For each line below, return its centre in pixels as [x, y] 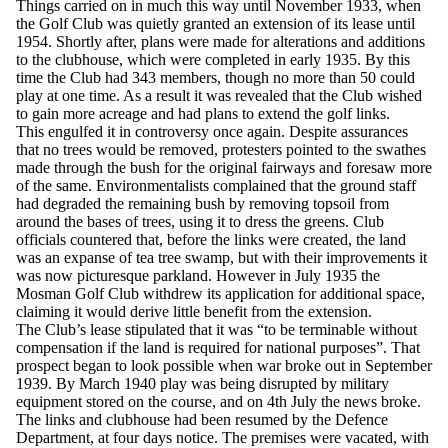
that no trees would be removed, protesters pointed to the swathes [221, 150]
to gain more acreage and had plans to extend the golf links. [203, 114]
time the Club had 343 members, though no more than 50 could [215, 78]
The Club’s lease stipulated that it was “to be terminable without [216, 330]
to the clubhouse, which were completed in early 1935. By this [213, 60]
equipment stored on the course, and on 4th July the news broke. [218, 402]
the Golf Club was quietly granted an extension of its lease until [215, 24]
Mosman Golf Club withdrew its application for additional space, [220, 294]
